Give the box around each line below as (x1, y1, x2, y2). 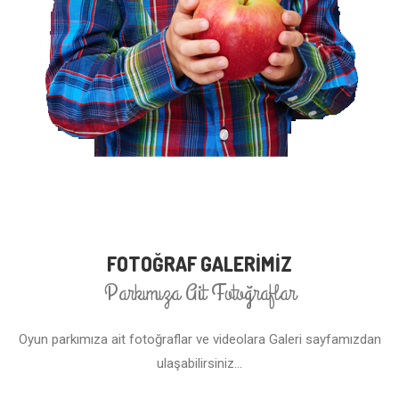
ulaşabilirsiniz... (157, 355, 242, 372)
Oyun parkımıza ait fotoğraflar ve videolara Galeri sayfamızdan (18, 331, 381, 348)
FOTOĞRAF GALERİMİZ (107, 251, 292, 277)
